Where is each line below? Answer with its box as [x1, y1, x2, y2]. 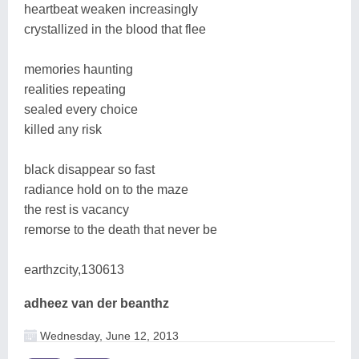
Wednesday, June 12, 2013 [37, 329, 179, 342]
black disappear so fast [24, 162, 155, 176]
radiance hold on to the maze [24, 182, 188, 196]
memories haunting [24, 62, 133, 76]
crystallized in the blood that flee [24, 22, 206, 36]
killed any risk [24, 122, 102, 136]
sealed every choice [24, 102, 138, 116]
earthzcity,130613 [24, 262, 124, 276]
